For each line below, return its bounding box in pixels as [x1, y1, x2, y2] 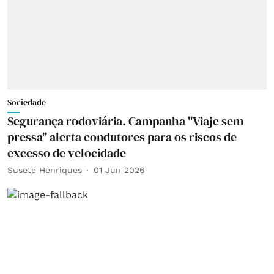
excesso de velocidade [7, 144, 126, 161]
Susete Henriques [7, 165, 82, 175]
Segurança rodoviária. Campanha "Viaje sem [7, 112, 243, 130]
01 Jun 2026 [94, 165, 145, 175]
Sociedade [7, 95, 46, 108]
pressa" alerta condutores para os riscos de [7, 128, 237, 146]
